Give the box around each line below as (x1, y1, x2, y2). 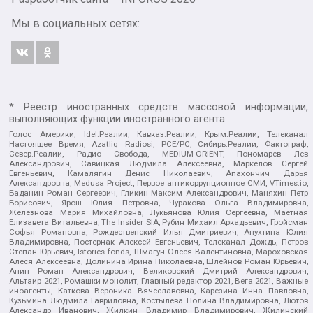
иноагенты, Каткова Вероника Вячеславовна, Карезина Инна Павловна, (9, 285, 308, 296)
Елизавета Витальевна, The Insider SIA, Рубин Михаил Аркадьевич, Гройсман (9, 217, 308, 227)
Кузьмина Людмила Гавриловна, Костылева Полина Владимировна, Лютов (9, 295, 308, 305)
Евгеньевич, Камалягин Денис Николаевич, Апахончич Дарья (9, 168, 308, 178)
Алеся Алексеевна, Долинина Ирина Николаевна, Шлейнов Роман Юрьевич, (9, 256, 308, 266)
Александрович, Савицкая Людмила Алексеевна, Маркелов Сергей (9, 158, 308, 168)
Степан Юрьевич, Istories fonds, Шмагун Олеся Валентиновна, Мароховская (9, 246, 308, 256)
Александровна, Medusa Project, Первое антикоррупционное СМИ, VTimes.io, (9, 177, 308, 188)
